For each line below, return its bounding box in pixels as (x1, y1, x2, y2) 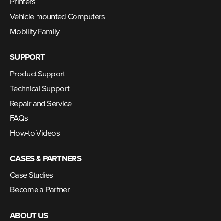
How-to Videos (10, 129, 60, 138)
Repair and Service (10, 99, 72, 108)
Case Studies (10, 171, 53, 180)
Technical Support (10, 84, 70, 93)
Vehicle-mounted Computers (10, 13, 105, 22)
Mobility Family (10, 28, 60, 37)
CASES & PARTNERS (10, 154, 81, 163)
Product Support (10, 70, 65, 78)
